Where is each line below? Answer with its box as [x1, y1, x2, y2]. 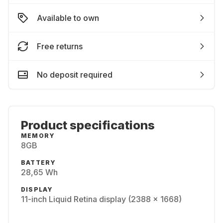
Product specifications [21, 118, 155, 132]
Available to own [37, 13, 99, 23]
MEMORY [21, 132, 55, 139]
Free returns [37, 41, 83, 51]
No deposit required [37, 70, 112, 80]
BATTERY [21, 159, 56, 166]
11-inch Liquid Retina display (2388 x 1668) [21, 194, 182, 204]
